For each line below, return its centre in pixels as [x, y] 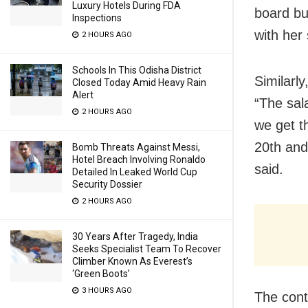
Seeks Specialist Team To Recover [147, 249]
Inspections [97, 18]
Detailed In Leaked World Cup [135, 172]
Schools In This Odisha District [137, 70]
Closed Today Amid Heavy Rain [139, 82]
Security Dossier [107, 184]
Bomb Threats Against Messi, [136, 147]
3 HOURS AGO [106, 290]
